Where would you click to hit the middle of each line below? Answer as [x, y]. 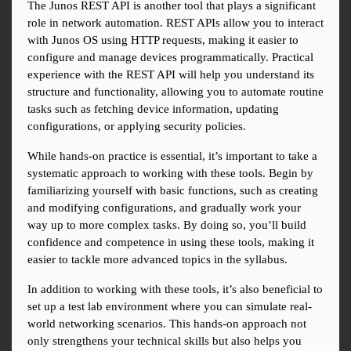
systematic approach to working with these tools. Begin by [170, 174]
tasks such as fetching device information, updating [153, 109]
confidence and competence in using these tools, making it [171, 242]
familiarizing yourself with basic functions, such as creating [173, 191]
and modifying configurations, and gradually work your [164, 208]
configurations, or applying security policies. [137, 127]
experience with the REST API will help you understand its [171, 75]
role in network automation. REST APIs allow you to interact [175, 23]
